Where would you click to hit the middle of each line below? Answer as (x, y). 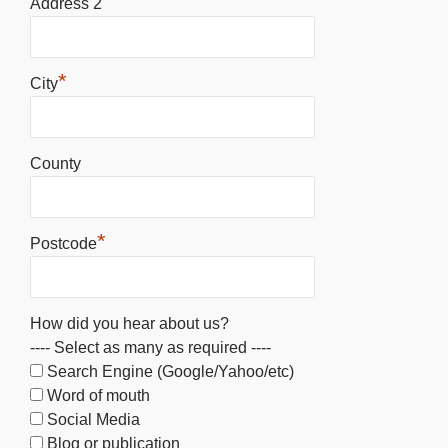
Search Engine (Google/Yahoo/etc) (170, 371)
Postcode (63, 243)
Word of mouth (98, 395)
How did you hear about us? (129, 323)
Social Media (93, 419)
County (55, 163)
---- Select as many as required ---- (150, 347)
